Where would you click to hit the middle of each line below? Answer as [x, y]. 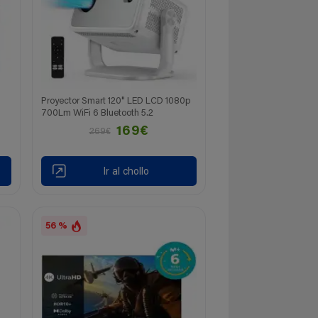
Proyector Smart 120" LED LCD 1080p [116, 101]
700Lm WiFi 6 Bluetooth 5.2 [97, 113]
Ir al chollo [126, 172]
